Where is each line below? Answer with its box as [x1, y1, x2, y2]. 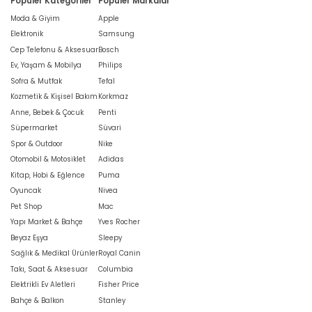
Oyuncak [10, 186, 41, 196]
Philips [98, 61, 123, 70]
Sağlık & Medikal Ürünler [10, 249, 98, 258]
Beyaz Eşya [10, 233, 48, 242]
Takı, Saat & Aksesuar [10, 264, 88, 274]
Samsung [98, 29, 134, 39]
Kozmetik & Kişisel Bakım [10, 92, 97, 102]
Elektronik [10, 29, 43, 39]
